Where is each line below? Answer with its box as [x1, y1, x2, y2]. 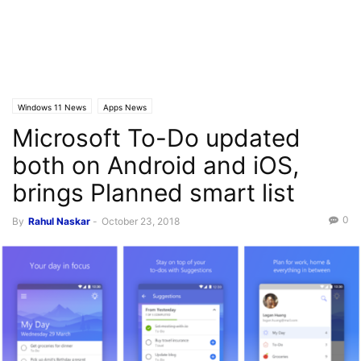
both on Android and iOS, [12, 151, 299, 180]
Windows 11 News [18, 102, 86, 112]
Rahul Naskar [28, 215, 90, 227]
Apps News [103, 102, 147, 112]
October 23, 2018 [102, 215, 180, 227]
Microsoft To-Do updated [12, 123, 301, 152]
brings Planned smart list [12, 178, 295, 207]
